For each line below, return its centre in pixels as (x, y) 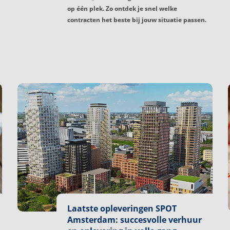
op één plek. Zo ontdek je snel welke (122, 8)
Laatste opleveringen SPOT (122, 209)
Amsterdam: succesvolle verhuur (135, 220)
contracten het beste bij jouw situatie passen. (137, 20)
